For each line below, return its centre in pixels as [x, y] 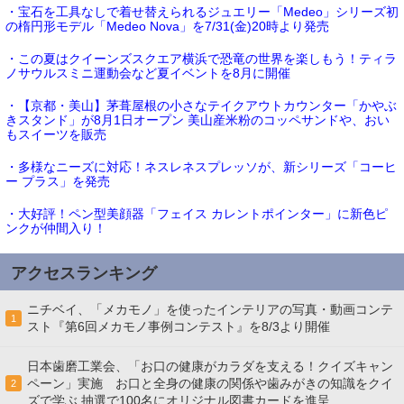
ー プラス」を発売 [58, 182]
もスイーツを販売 [56, 135]
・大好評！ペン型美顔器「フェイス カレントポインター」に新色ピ [197, 214]
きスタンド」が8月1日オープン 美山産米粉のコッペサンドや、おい [197, 120]
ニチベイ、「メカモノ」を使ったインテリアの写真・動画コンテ [210, 310]
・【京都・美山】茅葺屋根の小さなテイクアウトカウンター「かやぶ [201, 106]
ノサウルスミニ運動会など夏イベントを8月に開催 [148, 73]
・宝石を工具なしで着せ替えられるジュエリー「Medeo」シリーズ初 [202, 12]
